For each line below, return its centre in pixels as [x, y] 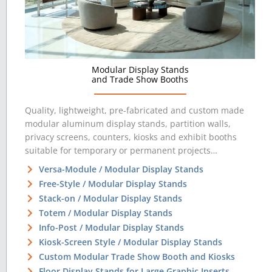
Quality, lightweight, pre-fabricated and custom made [134, 110]
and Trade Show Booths [140, 80]
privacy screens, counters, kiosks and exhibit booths [131, 137]
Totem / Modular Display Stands [105, 213]
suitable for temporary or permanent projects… [121, 151]
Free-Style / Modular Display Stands [113, 184]
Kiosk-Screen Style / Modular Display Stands [130, 242]
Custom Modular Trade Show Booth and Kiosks [137, 257]
